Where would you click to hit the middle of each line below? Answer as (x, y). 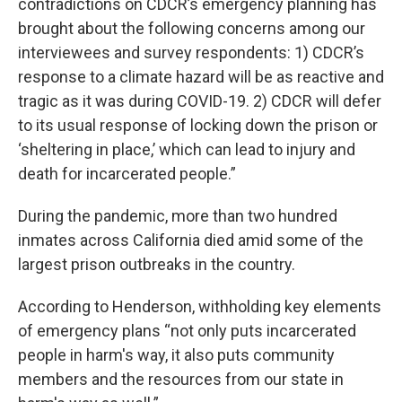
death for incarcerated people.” (127, 174)
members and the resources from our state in (181, 380)
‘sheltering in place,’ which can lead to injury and (187, 150)
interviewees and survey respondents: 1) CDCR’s (191, 53)
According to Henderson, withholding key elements (200, 307)
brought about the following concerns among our (192, 29)
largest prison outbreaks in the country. (157, 265)
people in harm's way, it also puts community (176, 355)
